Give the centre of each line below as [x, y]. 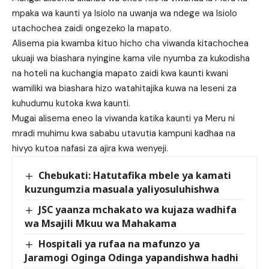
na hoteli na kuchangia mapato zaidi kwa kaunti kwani [120, 74]
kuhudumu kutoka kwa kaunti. [71, 104]
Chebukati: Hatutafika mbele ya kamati [135, 176]
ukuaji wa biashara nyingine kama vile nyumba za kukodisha [131, 59]
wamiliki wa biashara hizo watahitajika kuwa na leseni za [124, 89]
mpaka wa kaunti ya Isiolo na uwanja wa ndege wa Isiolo [125, 14]
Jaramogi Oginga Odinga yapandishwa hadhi [131, 258]
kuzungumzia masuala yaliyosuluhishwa [122, 189]
